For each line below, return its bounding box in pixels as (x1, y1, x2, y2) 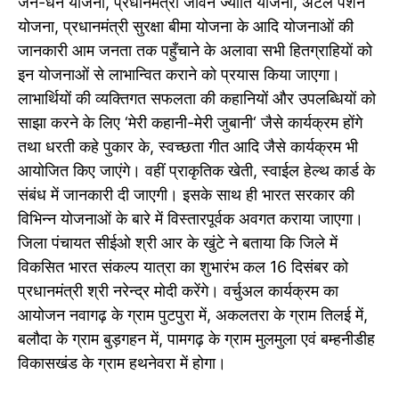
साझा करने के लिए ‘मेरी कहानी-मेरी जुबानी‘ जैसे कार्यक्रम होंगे (18, 113, 362, 133)
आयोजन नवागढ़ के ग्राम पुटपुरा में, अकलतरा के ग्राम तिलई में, (18, 305, 368, 325)
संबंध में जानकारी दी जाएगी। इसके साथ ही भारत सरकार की (18, 185, 354, 205)
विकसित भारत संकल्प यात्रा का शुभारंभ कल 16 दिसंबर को (18, 257, 348, 277)
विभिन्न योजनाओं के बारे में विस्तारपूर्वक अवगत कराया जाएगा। (18, 209, 363, 229)
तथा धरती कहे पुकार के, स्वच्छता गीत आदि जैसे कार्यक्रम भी (18, 137, 358, 157)
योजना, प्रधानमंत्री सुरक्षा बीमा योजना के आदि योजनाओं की (18, 17, 354, 37)
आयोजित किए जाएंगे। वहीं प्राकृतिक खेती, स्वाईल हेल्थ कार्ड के (18, 161, 375, 181)
